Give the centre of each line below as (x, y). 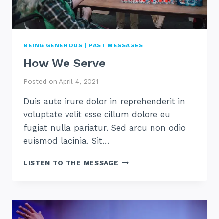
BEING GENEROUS (53, 45)
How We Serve (65, 63)
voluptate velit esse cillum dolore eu (97, 115)
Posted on (40, 81)
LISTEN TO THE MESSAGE (71, 163)
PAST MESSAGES (116, 45)
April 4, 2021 (79, 81)
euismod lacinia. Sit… (66, 141)
